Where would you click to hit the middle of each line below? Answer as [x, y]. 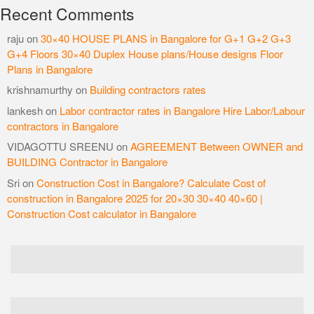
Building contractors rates [148, 90]
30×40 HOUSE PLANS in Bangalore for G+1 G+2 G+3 [166, 38]
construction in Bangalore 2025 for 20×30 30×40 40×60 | [135, 198]
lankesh [25, 110]
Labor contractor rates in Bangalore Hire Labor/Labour [182, 110]
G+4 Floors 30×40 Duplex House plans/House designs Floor [145, 53]
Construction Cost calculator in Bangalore [102, 213]
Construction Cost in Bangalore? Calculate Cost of [151, 182]
